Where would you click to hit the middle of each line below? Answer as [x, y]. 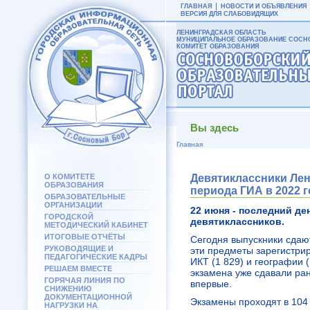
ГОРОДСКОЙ [69, 217]
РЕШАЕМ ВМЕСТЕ [78, 268]
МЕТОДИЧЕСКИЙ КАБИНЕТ [96, 225]
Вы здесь [215, 128]
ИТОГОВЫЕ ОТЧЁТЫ [85, 237]
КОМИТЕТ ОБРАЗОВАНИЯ [218, 46]
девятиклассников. [237, 221]
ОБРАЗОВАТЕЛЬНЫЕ [85, 197]
